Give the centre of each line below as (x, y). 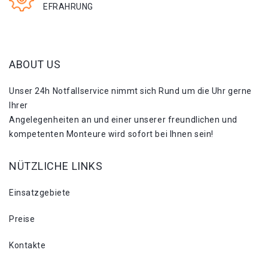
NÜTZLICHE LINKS (56, 166)
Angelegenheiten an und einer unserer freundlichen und (123, 119)
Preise (22, 219)
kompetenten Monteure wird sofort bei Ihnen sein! (111, 134)
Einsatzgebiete (40, 192)
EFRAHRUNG (68, 7)
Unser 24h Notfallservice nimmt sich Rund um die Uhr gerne (130, 91)
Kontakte (28, 245)
